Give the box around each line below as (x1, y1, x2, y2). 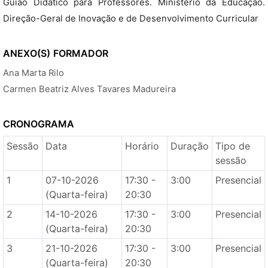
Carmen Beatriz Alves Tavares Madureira (3, 84, 176, 95)
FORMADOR (53, 47, 108, 59)
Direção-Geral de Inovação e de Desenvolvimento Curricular (3, 13, 258, 24)
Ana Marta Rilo (3, 68, 64, 78)
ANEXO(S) (3, 47, 50, 59)
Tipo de (215, 140, 250, 152)
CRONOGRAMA (3, 118, 74, 130)
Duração (170, 140, 209, 152)
